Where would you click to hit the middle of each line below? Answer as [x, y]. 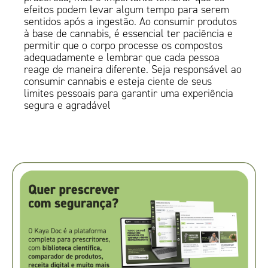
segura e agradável [68, 106]
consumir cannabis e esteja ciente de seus [118, 82]
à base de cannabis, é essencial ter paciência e [129, 34]
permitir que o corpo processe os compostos [124, 46]
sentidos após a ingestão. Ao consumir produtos [131, 22]
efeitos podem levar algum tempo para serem [127, 10]
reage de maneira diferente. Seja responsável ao [133, 70]
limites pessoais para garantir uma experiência [129, 94]
